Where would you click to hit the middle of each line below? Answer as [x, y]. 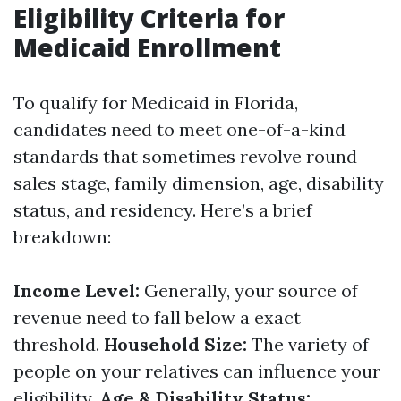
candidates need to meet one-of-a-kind [179, 129]
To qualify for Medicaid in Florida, [156, 102]
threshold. [59, 344]
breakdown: [62, 237]
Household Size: [175, 344]
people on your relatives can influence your [197, 371]
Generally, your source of [249, 290]
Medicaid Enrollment [147, 47]
